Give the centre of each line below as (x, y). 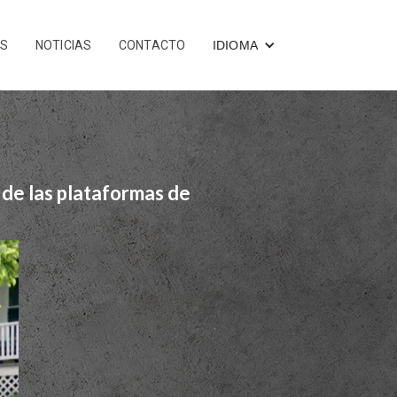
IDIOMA (235, 45)
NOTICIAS (63, 45)
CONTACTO (152, 45)
